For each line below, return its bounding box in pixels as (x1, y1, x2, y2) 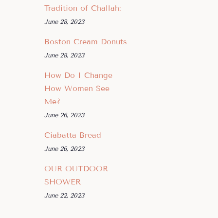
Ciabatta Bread (44, 130, 101, 140)
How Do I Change (44, 71, 112, 80)
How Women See (44, 84, 109, 93)
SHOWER (44, 177, 81, 186)
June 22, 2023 (44, 192, 84, 200)
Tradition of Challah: (44, 3, 121, 13)
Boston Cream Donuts (44, 37, 127, 46)
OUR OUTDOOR (44, 164, 108, 173)
